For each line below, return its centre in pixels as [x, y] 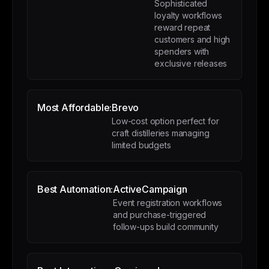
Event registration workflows [168, 203]
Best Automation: [75, 189]
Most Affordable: [75, 107]
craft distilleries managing [161, 133]
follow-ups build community [166, 227]
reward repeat [183, 27]
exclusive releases [191, 63]
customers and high [192, 39]
